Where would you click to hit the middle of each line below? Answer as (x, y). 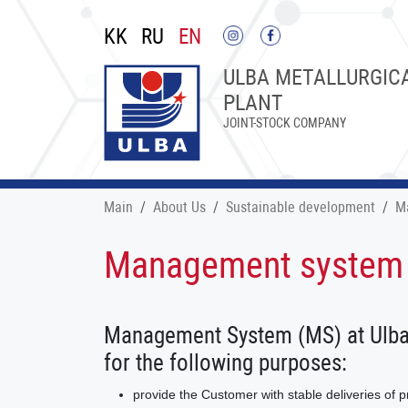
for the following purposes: (225, 363)
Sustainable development (301, 207)
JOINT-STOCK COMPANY (285, 123)
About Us (179, 207)
